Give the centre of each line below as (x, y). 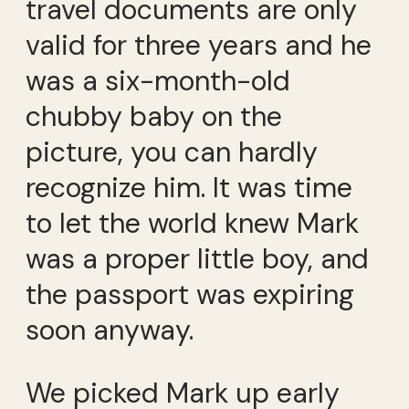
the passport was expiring (190, 295)
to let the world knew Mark (192, 224)
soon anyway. (110, 330)
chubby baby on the (154, 117)
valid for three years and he (199, 46)
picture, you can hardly (172, 152)
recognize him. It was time (189, 188)
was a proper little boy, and (197, 259)
